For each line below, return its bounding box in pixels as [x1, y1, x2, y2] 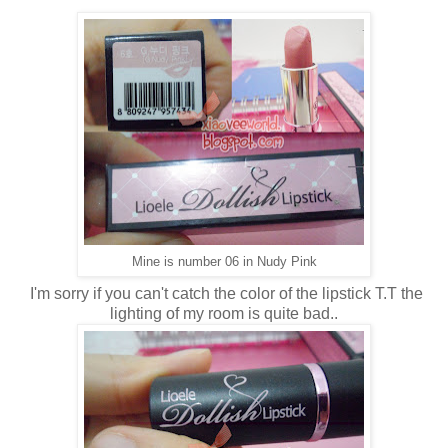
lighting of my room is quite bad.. [110, 305, 338, 323]
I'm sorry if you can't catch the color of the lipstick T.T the [25, 285, 423, 303]
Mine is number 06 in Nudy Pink [131, 253, 317, 269]
